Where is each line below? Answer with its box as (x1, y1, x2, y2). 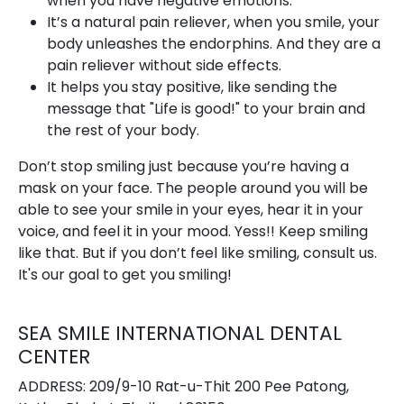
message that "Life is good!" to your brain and (47, 98, 365, 120)
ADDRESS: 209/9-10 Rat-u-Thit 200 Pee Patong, (18, 376, 349, 398)
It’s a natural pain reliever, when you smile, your (47, 12, 380, 33)
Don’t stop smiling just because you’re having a (18, 156, 349, 178)
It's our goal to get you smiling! (18, 264, 232, 286)
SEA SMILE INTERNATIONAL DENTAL (18, 319, 342, 348)
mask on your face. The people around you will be (18, 178, 368, 199)
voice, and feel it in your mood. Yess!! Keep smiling (18, 221, 368, 243)
